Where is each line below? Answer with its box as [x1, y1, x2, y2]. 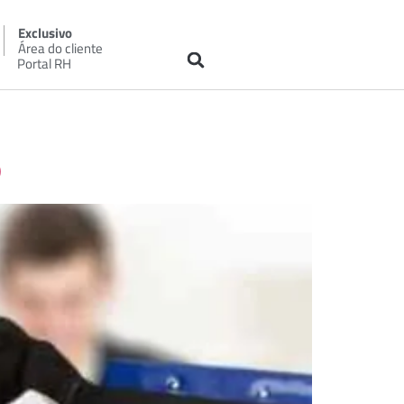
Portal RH [16, 53, 71, 74]
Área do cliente [17, 38, 103, 59]
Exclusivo [17, 23, 72, 43]
